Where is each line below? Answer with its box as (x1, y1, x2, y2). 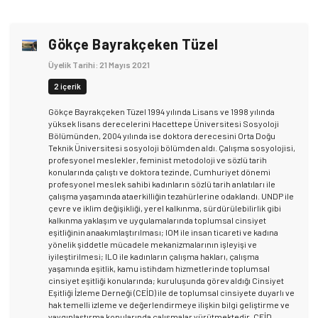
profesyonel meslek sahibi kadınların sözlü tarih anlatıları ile (48, 179, 276, 190)
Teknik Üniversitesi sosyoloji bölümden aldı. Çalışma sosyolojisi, (48, 143, 296, 153)
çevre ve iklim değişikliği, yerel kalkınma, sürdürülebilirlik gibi (48, 203, 282, 214)
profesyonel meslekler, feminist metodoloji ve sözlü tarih (48, 155, 268, 165)
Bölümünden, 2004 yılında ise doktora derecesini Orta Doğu (48, 131, 276, 141)
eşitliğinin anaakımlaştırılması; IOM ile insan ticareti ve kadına (48, 227, 279, 238)
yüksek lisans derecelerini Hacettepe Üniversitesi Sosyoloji (48, 119, 280, 129)
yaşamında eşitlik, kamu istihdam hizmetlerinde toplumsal (48, 263, 270, 274)
